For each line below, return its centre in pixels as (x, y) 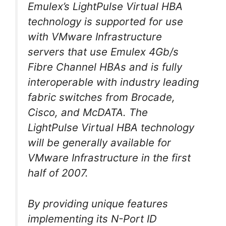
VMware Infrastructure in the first (109, 158)
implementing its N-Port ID (92, 218)
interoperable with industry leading (113, 82)
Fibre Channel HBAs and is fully (105, 67)
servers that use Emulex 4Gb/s (103, 52)
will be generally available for (99, 143)
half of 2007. (58, 173)
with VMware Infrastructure (95, 37)
